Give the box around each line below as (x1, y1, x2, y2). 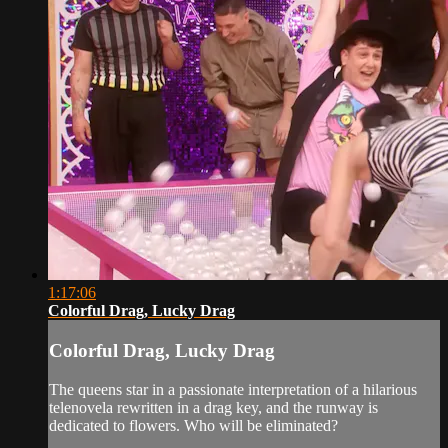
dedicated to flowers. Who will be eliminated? (49, 416, 338, 434)
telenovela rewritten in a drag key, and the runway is (49, 398, 378, 416)
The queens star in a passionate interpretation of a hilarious (49, 380, 417, 398)
